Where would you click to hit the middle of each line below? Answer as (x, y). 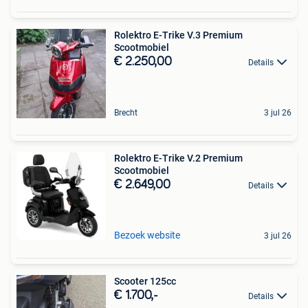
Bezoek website (147, 235)
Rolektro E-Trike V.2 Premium (178, 158)
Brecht (126, 112)
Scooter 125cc (145, 281)
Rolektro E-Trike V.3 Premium (178, 35)
